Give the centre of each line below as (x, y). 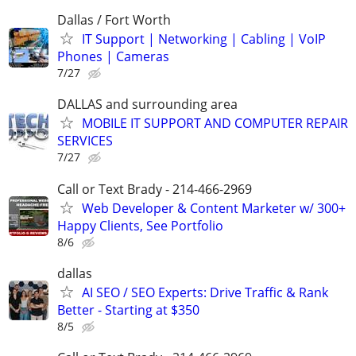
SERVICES (85, 141)
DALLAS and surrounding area (147, 104)
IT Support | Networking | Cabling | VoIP (204, 39)
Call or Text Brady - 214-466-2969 (155, 189)
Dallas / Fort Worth (114, 20)
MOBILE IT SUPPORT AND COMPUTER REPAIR (215, 124)
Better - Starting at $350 (128, 310)
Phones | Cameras (113, 57)
